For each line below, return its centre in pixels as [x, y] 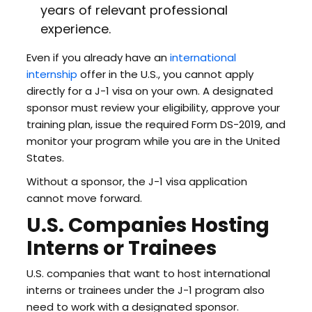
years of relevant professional [134, 10]
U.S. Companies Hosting [148, 225]
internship [52, 74]
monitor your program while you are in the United [153, 141]
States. [45, 158]
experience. [75, 29]
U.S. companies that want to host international [148, 273]
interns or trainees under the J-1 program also [145, 290]
